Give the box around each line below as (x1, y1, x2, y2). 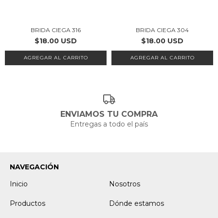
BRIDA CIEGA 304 (136, 26, 189, 34)
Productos (10, 199, 45, 208)
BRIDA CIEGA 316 (31, 26, 81, 34)
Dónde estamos (109, 199, 164, 208)
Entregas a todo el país (70, 119, 148, 128)
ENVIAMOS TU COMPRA (60, 109, 158, 119)
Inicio (10, 179, 28, 188)
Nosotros (109, 179, 140, 188)
